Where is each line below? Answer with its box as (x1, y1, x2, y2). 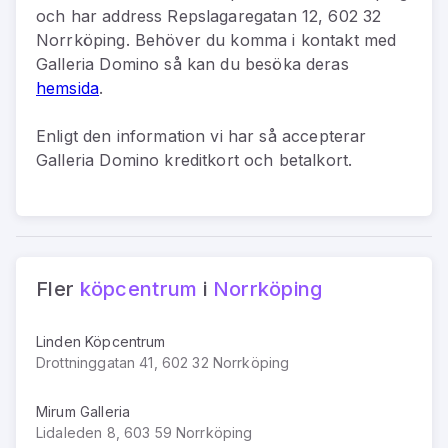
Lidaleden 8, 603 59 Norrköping (36, 423, 253, 441)
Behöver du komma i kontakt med (129, 29, 397, 50)
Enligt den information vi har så (36, 125, 282, 146)
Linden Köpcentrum (36, 332, 166, 350)
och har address (36, 5, 168, 26)
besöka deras (244, 53, 349, 74)
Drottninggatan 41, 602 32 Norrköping (36, 353, 290, 371)
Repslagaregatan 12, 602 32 (167, 5, 382, 26)
